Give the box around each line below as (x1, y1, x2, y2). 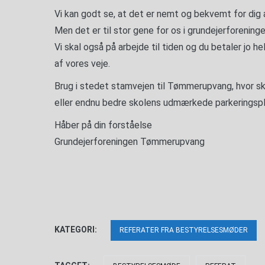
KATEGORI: (54, 225, 99, 234)
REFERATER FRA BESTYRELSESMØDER (119, 226, 248, 234)
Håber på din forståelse (54, 119, 152, 131)
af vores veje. (54, 58, 110, 69)
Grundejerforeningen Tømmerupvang (54, 136, 205, 147)
